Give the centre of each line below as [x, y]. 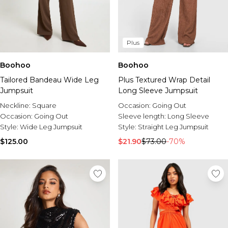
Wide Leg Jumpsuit [51, 127]
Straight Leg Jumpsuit [173, 127]
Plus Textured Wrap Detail [164, 80]
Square [44, 105]
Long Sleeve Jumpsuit [158, 91]
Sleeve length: [143, 116]
